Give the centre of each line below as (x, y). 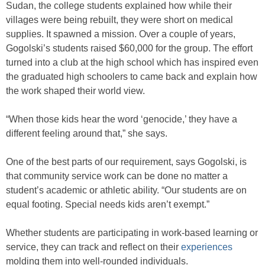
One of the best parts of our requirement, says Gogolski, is (126, 162)
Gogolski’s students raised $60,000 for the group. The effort (129, 49)
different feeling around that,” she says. (87, 134)
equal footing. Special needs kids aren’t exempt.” (108, 205)
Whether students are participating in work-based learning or (132, 233)
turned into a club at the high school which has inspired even (132, 63)
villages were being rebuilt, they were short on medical (119, 20)
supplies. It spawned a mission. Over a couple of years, (121, 34)
